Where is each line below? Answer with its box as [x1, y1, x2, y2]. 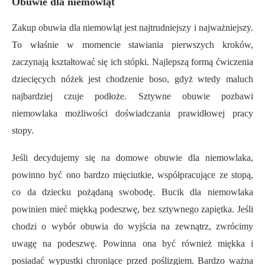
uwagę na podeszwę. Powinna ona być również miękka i [12, 238, 253, 249]
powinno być [12, 170, 66, 180]
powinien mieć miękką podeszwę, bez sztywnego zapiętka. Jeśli [12, 204, 253, 215]
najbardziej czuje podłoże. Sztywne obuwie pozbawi [12, 91, 253, 102]
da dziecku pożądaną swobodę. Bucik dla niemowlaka [21, 187, 253, 198]
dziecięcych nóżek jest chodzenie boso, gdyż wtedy [12, 74, 221, 85]
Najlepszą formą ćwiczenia [151, 57, 254, 67]
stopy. [12, 125, 34, 136]
